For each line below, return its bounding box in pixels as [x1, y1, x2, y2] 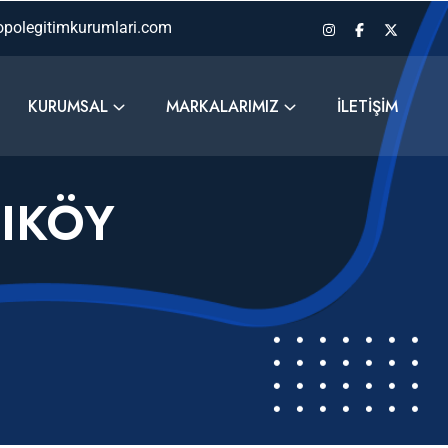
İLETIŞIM [337, 94, 398, 118]
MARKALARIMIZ [166, 94, 279, 118]
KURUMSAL [28, 94, 108, 118]
